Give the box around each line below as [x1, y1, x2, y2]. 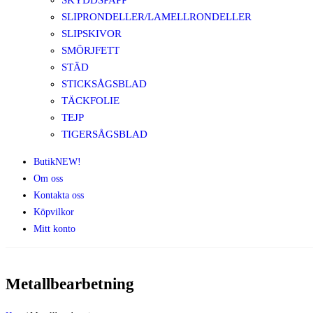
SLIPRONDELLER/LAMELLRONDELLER [61, 11, 252, 22]
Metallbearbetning [6, 275, 134, 293]
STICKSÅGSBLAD [61, 78, 147, 89]
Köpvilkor [34, 207, 74, 217]
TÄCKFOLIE [61, 95, 119, 106]
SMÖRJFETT [61, 45, 119, 56]
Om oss [34, 173, 63, 184]
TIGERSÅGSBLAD [61, 129, 147, 140]
